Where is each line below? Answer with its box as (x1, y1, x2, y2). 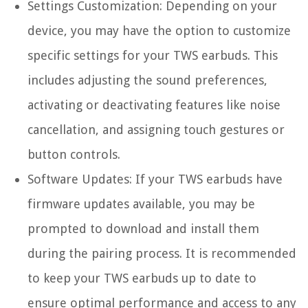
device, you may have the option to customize (27, 23, 291, 38)
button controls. (27, 147, 120, 162)
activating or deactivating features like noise (27, 98, 280, 113)
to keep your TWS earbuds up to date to (27, 271, 256, 286)
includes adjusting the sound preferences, (27, 73, 267, 88)
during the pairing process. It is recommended (27, 246, 296, 261)
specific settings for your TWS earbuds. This (27, 48, 278, 63)
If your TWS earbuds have (132, 172, 283, 187)
